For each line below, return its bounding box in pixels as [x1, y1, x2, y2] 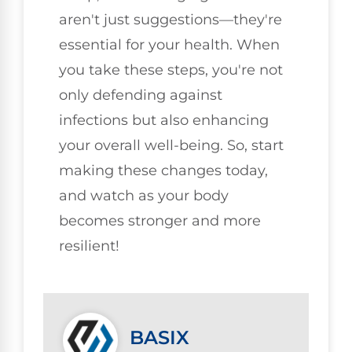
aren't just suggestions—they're [59, 10, 282, 28]
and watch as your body [59, 186, 229, 204]
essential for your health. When [59, 35, 280, 53]
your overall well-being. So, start [59, 136, 284, 154]
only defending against [59, 86, 222, 104]
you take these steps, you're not [59, 60, 283, 79]
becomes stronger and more [59, 211, 261, 229]
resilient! [59, 236, 119, 255]
